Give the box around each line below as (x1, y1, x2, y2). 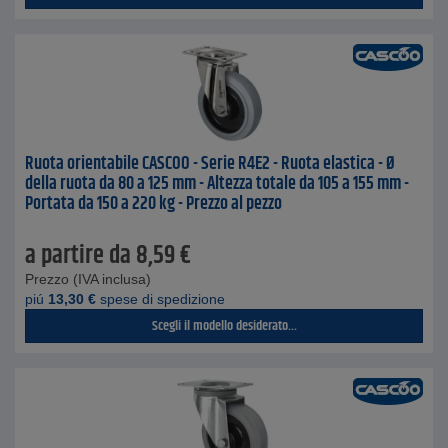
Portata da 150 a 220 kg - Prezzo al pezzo (25, 190, 282, 218)
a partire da (25, 237, 131, 275)
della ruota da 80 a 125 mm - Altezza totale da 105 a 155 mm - (25, 170, 409, 198)
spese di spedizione (96, 291, 225, 307)
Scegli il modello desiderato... (151, 315, 297, 337)
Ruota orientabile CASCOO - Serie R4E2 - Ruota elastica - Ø (25, 150, 395, 178)
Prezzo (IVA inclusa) (25, 271, 151, 287)
